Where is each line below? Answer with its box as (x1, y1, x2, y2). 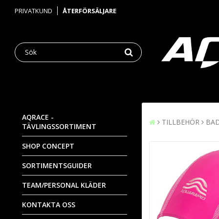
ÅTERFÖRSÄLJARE (63, 6, 116, 15)
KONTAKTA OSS (22, 199, 75, 209)
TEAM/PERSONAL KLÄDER (22, 180, 106, 190)
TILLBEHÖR (162, 117, 199, 127)
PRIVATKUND (15, 6, 52, 15)
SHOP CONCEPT (22, 141, 74, 151)
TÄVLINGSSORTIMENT (22, 121, 96, 131)
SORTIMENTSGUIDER (22, 160, 92, 170)
